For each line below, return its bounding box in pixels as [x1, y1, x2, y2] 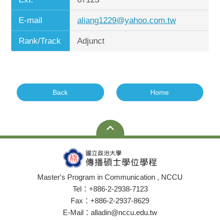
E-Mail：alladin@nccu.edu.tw [63, 208, 157, 217]
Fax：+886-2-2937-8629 [71, 196, 149, 205]
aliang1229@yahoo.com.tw [77, 16, 176, 25]
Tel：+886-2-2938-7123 [72, 185, 148, 193]
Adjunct [77, 36, 105, 46]
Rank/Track [19, 36, 61, 46]
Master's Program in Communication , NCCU [37, 173, 183, 181]
